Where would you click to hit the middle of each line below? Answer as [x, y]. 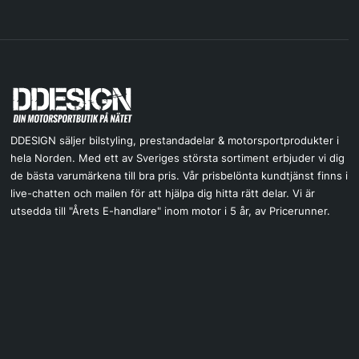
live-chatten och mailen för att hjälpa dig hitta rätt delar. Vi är [163, 193]
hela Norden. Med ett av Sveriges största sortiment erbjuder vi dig [178, 157]
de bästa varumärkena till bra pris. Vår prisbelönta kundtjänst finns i [179, 175]
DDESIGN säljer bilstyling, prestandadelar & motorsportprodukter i [175, 140]
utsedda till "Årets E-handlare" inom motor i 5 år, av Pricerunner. [171, 210]
